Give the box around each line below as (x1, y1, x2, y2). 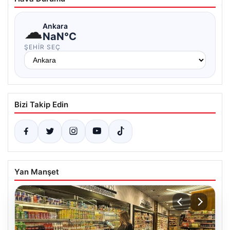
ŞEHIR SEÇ (24, 43, 61, 51)
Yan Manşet (14, 167, 59, 177)
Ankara (43, 21, 68, 30)
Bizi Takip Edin (14, 100, 68, 110)
